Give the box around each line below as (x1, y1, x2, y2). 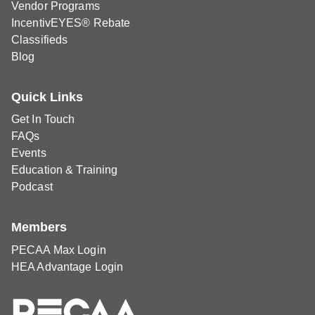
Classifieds (11, 33, 68, 46)
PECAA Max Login (11, 243, 106, 256)
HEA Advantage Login (11, 260, 124, 273)
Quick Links (11, 89, 83, 104)
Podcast (11, 181, 53, 193)
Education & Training (11, 164, 118, 176)
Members (11, 220, 67, 235)
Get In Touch (11, 113, 75, 126)
